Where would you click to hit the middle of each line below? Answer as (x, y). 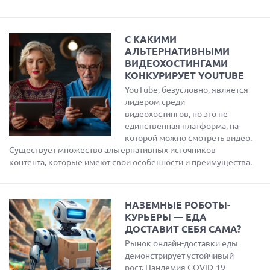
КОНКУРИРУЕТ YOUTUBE (184, 75)
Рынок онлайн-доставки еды (181, 243)
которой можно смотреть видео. (188, 138)
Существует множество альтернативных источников (112, 150)
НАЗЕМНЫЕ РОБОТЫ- (177, 205)
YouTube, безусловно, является (187, 90)
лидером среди (155, 102)
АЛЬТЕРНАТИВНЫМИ (177, 51)
